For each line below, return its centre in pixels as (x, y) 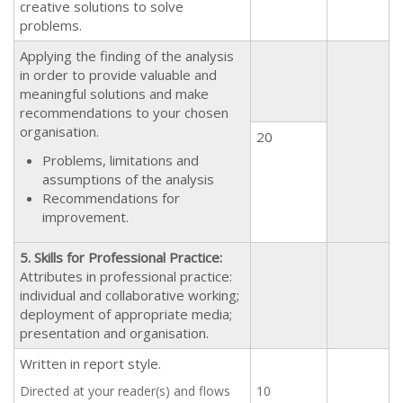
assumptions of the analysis (128, 179)
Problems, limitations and (121, 160)
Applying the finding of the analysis (127, 55)
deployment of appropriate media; (126, 313)
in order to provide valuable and (118, 74)
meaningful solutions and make (114, 93)
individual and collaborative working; (130, 295)
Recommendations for (111, 197)
